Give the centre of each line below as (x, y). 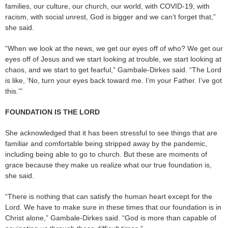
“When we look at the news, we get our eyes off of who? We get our (114, 49)
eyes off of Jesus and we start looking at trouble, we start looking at (113, 59)
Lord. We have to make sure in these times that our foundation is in (113, 207)
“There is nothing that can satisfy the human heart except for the (109, 197)
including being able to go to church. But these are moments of (106, 154)
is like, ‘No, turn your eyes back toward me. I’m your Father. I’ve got (113, 81)
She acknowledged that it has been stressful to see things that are (111, 133)
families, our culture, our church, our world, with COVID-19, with (107, 6)
